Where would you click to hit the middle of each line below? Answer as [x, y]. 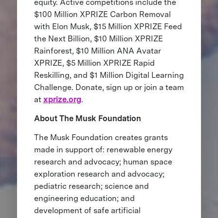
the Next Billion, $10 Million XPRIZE [98, 38]
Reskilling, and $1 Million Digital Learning [109, 75]
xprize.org [62, 99]
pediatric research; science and [91, 186]
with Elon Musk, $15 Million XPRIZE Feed [108, 26]
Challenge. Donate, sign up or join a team [109, 87]
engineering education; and [84, 198]
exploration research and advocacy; [99, 174]
